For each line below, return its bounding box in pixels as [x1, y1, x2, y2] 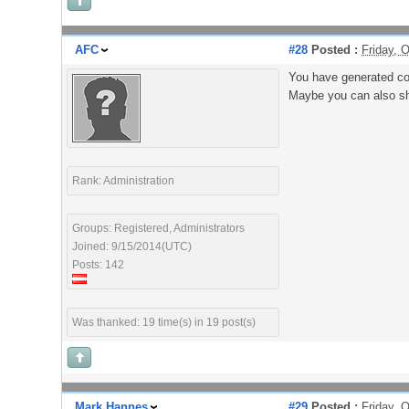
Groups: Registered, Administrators [72, 222, 245, 235]
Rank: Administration [72, 174, 174, 187]
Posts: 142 [72, 258, 124, 271]
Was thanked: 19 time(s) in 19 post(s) [72, 316, 256, 329]
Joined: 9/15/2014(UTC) [72, 240, 192, 253]
